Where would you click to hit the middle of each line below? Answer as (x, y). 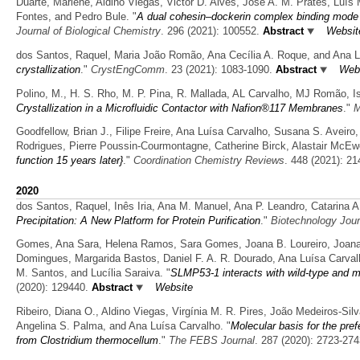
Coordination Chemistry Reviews (209, 161)
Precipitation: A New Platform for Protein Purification (138, 220)
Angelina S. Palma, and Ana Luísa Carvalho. (120, 326)
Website (174, 288)
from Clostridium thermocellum (87, 341)
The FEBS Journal (212, 341)
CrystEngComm (128, 69)
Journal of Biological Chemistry (88, 31)
